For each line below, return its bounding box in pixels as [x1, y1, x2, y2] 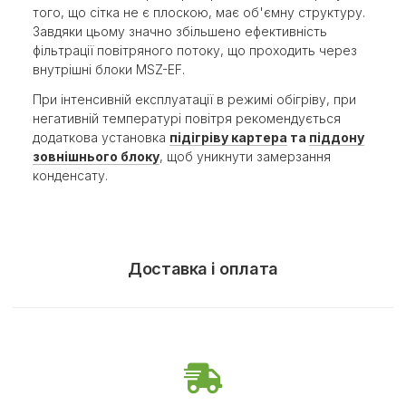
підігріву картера [169, 129, 287, 145]
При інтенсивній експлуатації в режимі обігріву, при [33, 91, 356, 107]
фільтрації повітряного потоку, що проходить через [33, 42, 357, 58]
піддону [309, 129, 364, 145]
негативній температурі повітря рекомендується [33, 110, 341, 126]
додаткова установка [33, 129, 169, 145]
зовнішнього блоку [33, 148, 159, 164]
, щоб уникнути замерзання [159, 148, 331, 164]
